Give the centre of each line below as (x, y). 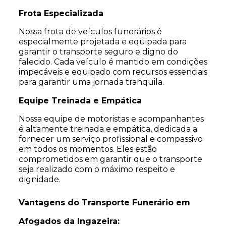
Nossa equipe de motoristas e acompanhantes (111, 119)
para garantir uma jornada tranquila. (91, 82)
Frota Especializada (61, 13)
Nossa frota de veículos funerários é (90, 32)
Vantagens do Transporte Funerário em (104, 203)
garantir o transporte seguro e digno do (98, 52)
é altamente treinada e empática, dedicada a (108, 129)
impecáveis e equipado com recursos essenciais (113, 72)
